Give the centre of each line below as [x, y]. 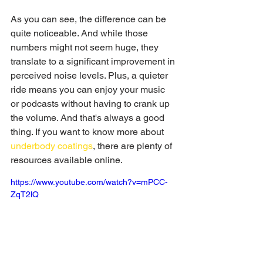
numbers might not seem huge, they [86, 47]
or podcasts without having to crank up [91, 104]
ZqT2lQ [25, 194]
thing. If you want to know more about [88, 132]
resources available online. [67, 160]
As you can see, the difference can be [90, 19]
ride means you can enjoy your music [89, 90]
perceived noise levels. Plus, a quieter [90, 75]
